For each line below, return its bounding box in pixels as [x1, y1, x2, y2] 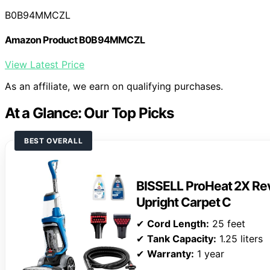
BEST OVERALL [24, 136, 83, 146]
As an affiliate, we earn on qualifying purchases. [5, 80, 223, 93]
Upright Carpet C [136, 194, 231, 210]
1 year [194, 247, 225, 260]
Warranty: [147, 247, 195, 260]
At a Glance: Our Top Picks [5, 104, 174, 122]
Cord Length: [147, 217, 210, 230]
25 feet [209, 217, 246, 230]
